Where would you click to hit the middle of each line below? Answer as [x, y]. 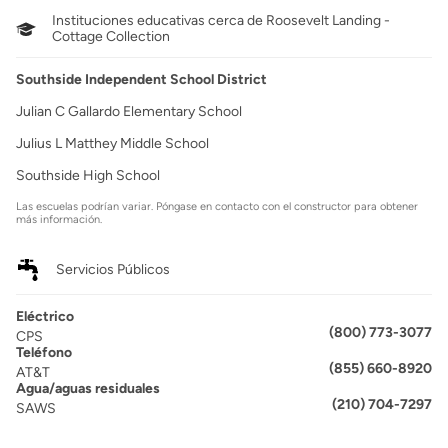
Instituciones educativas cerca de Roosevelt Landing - [220, 20]
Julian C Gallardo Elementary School [129, 111]
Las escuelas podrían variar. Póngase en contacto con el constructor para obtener [217, 206]
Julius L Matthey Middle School [112, 143]
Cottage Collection [110, 36]
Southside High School [88, 175]
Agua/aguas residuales [88, 388]
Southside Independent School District [141, 79]
